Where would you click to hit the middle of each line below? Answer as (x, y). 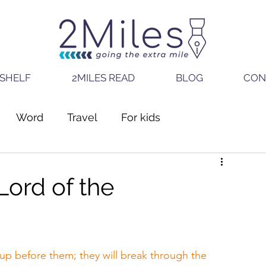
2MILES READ (103, 78)
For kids (141, 117)
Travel (82, 117)
